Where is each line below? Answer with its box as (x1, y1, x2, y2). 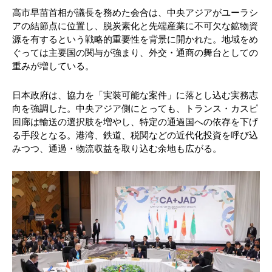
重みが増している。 (12, 61, 94, 72)
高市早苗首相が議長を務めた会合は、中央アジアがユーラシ (12, 7, 258, 19)
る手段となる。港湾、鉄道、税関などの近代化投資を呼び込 (12, 130, 258, 141)
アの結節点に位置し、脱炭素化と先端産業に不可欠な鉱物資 (12, 21, 258, 32)
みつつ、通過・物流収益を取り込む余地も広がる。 (12, 143, 222, 155)
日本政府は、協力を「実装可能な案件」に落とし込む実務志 (12, 90, 258, 101)
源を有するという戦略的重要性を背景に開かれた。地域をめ (12, 34, 258, 46)
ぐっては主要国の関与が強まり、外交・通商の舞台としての (12, 47, 258, 59)
